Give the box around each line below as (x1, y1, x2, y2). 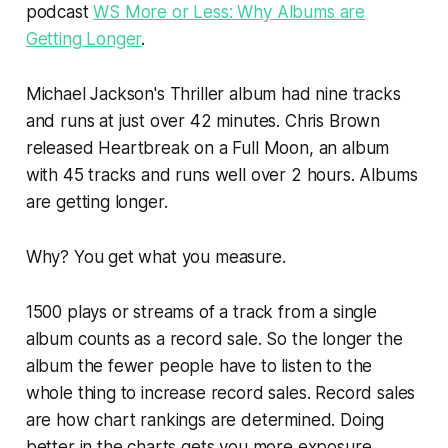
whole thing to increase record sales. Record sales (25, 382, 416, 403)
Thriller (169, 83, 225, 104)
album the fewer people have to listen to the (25, 355, 373, 376)
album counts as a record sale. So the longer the (25, 328, 403, 349)
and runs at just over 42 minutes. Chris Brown (25, 110, 381, 131)
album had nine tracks (224, 83, 401, 104)
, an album (308, 137, 390, 158)
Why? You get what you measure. (25, 246, 286, 267)
